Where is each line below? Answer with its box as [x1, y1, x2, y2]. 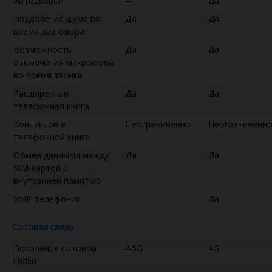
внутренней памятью [13, 174, 101, 186]
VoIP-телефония [13, 192, 81, 205]
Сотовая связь [12, 220, 73, 233]
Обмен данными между [13, 149, 109, 161]
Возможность [13, 43, 72, 55]
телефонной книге [13, 131, 90, 143]
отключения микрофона [13, 56, 114, 68]
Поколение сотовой [13, 242, 97, 254]
